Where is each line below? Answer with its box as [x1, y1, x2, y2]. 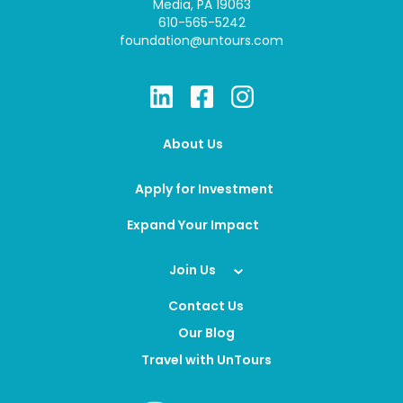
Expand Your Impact [126, 216, 259, 235]
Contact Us [168, 297, 244, 316]
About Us [162, 135, 223, 154]
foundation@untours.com [120, 31, 283, 50]
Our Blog [177, 324, 235, 343]
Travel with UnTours [140, 351, 272, 370]
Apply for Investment [134, 180, 273, 199]
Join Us [169, 261, 216, 280]
